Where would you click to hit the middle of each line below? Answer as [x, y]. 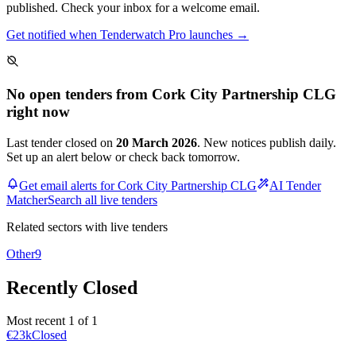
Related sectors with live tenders [87, 226]
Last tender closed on [61, 142]
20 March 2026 [157, 142]
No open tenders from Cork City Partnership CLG [171, 94]
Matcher [27, 199]
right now [38, 111]
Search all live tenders [103, 199]
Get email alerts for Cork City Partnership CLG [138, 185]
